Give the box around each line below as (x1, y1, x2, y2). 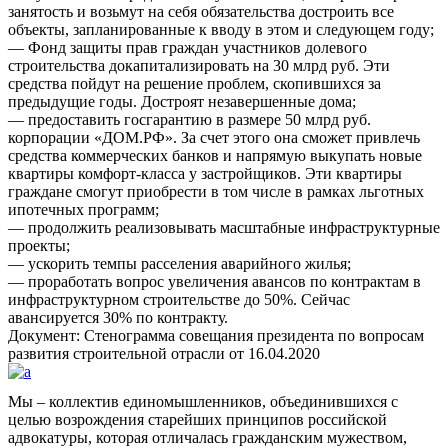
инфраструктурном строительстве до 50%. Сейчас (8, 290, 350, 308)
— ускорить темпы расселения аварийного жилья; (8, 254, 351, 272)
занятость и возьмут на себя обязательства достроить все (8, 2, 394, 20)
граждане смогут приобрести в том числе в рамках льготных (8, 182, 424, 200)
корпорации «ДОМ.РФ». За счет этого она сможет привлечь (8, 128, 420, 146)
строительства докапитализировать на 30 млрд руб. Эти (8, 56, 390, 74)
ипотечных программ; (8, 200, 159, 218)
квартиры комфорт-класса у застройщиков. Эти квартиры (8, 164, 402, 182)
